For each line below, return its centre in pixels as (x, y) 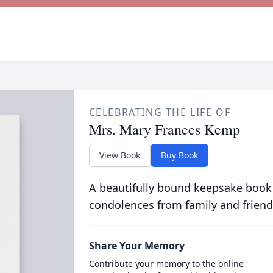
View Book (119, 155)
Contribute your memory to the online (166, 264)
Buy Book (179, 155)
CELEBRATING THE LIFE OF (160, 112)
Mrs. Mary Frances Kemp (164, 129)
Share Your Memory (136, 246)
